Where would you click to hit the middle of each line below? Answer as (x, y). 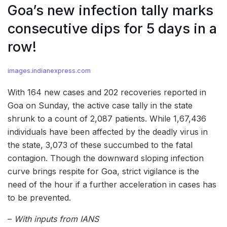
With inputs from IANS (56, 219)
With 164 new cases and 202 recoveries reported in (107, 92)
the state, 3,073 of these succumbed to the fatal (100, 145)
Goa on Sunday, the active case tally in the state (100, 105)
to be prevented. (39, 197)
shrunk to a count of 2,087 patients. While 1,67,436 (107, 118)
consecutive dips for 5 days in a (112, 29)
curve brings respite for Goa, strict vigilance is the (103, 171)
